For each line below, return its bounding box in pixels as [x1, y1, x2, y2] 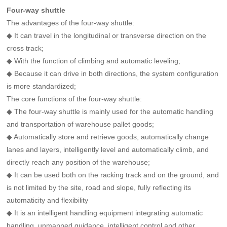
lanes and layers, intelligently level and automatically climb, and [7, 145, 209, 154]
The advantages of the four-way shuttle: [7, 18, 135, 27]
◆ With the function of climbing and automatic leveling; [7, 56, 181, 65]
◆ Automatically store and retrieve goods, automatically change [7, 132, 209, 141]
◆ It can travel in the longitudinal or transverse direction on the [7, 31, 207, 40]
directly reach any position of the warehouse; [7, 158, 150, 166]
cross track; [7, 44, 44, 52]
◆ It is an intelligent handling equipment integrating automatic [7, 208, 203, 217]
